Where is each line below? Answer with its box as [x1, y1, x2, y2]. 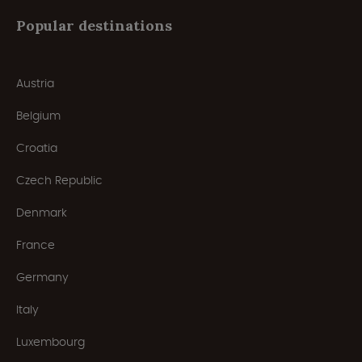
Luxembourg [16, 334, 85, 351]
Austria [16, 75, 54, 92]
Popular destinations [16, 16, 172, 36]
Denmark [16, 204, 67, 221]
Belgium [16, 107, 61, 124]
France [16, 237, 55, 254]
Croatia [16, 140, 57, 157]
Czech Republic [16, 172, 103, 189]
